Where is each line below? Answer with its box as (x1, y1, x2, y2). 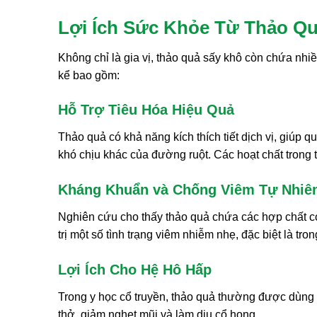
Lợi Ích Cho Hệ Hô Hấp (58, 261, 212, 277)
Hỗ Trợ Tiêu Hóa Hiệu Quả (58, 102, 234, 118)
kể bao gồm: (58, 69, 120, 81)
